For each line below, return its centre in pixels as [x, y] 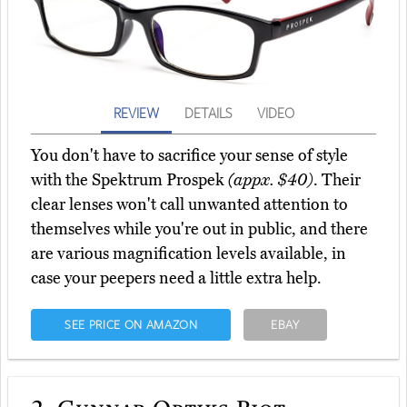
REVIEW [136, 112]
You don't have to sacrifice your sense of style [189, 155]
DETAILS [208, 112]
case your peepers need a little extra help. [176, 278]
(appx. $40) [271, 179]
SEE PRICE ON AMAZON [131, 324]
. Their [337, 179]
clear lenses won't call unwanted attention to [189, 204]
